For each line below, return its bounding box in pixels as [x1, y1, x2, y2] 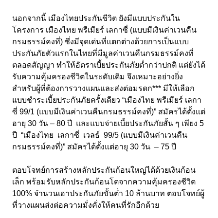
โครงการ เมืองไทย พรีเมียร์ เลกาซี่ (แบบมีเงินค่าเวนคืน [12, 25, 197, 34]
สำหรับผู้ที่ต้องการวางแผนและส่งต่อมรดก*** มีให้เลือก [12, 84, 195, 92]
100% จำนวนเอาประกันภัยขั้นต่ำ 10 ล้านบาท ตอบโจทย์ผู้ [12, 189, 204, 198]
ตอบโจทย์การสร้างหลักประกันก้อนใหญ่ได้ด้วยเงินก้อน [12, 165, 196, 174]
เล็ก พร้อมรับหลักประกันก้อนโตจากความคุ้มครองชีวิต [12, 177, 196, 186]
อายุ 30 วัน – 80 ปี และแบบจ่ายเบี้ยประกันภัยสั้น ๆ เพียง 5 [12, 119, 204, 127]
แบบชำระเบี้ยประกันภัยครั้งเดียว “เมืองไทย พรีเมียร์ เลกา [12, 95, 201, 104]
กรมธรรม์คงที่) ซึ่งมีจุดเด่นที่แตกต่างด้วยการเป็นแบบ [12, 37, 189, 46]
